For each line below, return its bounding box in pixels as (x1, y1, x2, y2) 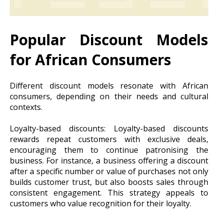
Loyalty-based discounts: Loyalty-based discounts (10, 123, 208, 134)
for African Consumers (10, 49, 171, 70)
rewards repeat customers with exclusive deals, (10, 134, 208, 145)
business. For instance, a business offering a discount (10, 155, 208, 166)
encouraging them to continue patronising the (10, 145, 208, 156)
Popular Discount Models (10, 29, 208, 50)
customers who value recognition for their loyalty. (10, 198, 191, 209)
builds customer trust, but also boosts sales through (10, 177, 208, 188)
